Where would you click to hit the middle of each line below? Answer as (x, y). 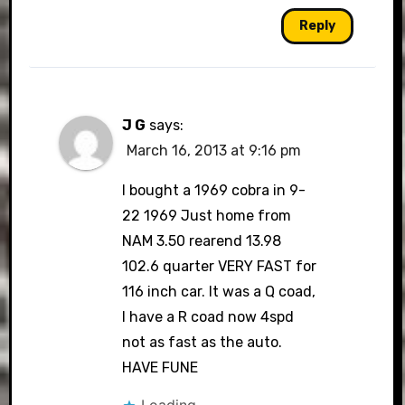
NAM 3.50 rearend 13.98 (201, 241)
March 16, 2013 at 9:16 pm (213, 151)
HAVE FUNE (160, 367)
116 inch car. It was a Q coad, (218, 292)
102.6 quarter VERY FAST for (219, 266)
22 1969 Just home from (206, 216)
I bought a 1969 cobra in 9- (213, 190)
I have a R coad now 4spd (207, 317)
